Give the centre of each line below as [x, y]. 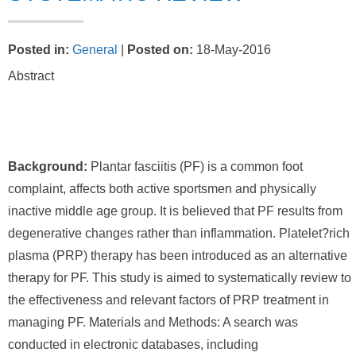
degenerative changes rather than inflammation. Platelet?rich [179, 233]
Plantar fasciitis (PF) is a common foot [195, 166]
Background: [48, 166]
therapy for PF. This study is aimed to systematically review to [180, 278]
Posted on [158, 50]
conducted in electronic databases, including [133, 344]
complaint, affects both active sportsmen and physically [162, 189]
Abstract [31, 76]
